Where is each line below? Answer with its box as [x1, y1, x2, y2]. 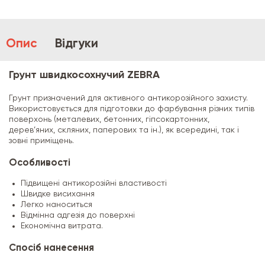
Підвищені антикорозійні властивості [21, 179, 167, 188]
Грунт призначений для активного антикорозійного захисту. [9, 93, 248, 102]
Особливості [9, 157, 70, 168]
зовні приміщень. [9, 136, 74, 145]
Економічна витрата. [21, 222, 103, 231]
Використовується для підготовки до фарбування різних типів [9, 104, 254, 113]
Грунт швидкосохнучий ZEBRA [9, 69, 160, 80]
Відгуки [55, 37, 98, 50]
